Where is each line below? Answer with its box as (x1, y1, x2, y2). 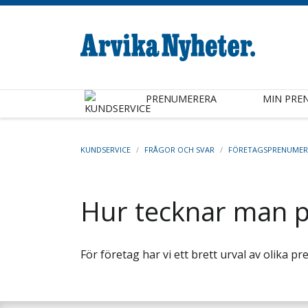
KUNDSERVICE (80, 144, 131, 155)
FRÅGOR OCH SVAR (144, 144, 214, 155)
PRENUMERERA (145, 91, 217, 105)
